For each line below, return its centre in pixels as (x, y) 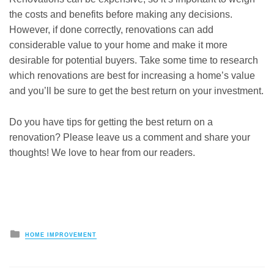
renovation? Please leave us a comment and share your (130, 137)
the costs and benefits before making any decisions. (121, 15)
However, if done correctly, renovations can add (111, 30)
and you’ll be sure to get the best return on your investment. (136, 91)
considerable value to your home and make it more (118, 45)
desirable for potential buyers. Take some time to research (134, 61)
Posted (37, 232)
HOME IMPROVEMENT (61, 235)
